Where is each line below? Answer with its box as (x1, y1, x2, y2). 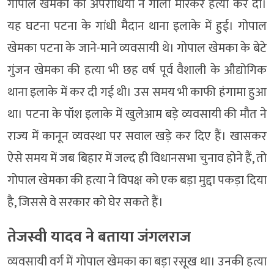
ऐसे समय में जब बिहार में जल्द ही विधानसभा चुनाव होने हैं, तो (7, 147, 267, 169)
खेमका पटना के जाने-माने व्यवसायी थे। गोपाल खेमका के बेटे (7, 37, 267, 59)
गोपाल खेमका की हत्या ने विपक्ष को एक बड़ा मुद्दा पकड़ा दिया (7, 169, 267, 191)
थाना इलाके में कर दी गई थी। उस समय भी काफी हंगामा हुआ (7, 81, 267, 103)
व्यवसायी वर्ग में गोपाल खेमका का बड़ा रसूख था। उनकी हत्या (7, 251, 267, 272)
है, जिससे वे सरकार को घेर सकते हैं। (7, 191, 163, 213)
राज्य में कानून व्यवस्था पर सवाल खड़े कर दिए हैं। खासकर (7, 125, 267, 147)
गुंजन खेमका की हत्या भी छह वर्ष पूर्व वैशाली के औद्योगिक (7, 59, 267, 81)
